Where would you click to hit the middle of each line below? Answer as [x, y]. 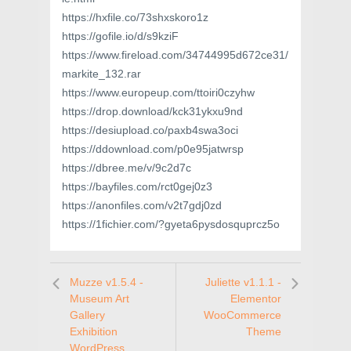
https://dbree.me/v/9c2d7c [127, 168]
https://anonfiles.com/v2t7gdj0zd [142, 206]
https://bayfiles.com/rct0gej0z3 [137, 187]
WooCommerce [242, 315]
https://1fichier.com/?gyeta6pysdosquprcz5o [171, 224]
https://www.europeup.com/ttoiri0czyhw [158, 93]
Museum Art [100, 299]
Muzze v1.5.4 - [107, 282]
